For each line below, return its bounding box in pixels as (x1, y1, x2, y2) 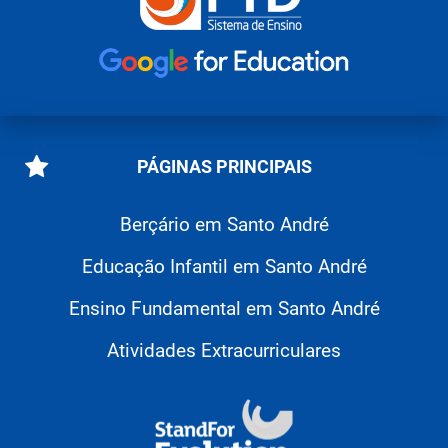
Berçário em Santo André (119, 212, 329, 236)
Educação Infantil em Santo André (81, 254, 367, 278)
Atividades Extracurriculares (107, 338, 341, 362)
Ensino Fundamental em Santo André (68, 296, 380, 320)
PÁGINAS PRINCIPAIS (136, 155, 312, 177)
